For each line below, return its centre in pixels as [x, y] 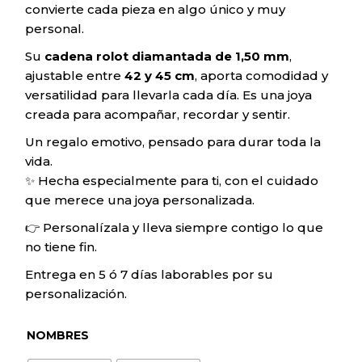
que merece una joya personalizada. [140, 200]
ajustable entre [75, 76]
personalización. [76, 294]
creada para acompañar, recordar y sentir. [158, 114]
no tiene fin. [61, 247]
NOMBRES [58, 335]
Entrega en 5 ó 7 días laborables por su [149, 274]
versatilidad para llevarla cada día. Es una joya [169, 95]
